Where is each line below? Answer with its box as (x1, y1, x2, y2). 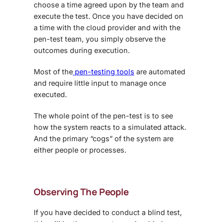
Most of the (34, 67, 73, 76)
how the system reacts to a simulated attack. (34, 123, 186, 132)
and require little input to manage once (34, 79, 166, 88)
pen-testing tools (73, 67, 134, 76)
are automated (134, 67, 185, 76)
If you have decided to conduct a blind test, (34, 208, 182, 217)
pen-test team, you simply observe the (34, 35, 166, 44)
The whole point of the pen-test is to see (34, 111, 173, 120)
